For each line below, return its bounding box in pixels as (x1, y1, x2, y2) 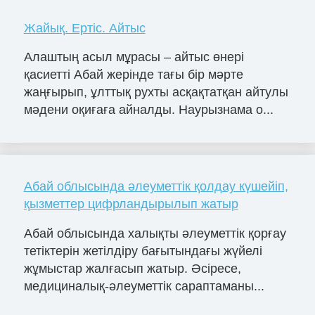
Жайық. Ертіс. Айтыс (23, 20, 146, 35)
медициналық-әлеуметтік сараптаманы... (23, 279, 264, 294)
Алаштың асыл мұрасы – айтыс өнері (23, 50, 244, 65)
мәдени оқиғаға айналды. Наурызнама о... (23, 103, 274, 117)
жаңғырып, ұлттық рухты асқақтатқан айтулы (23, 85, 288, 100)
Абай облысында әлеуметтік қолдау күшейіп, (23, 179, 288, 194)
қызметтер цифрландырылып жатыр (23, 197, 238, 212)
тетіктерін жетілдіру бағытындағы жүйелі (23, 244, 262, 259)
